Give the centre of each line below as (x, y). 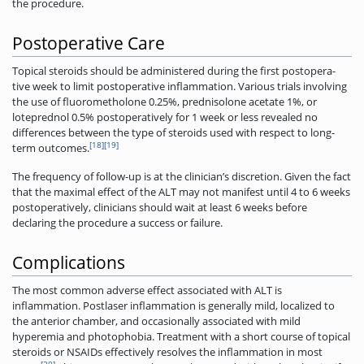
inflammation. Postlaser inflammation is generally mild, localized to (173, 306)
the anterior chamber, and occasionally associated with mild (156, 321)
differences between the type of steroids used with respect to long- (173, 133)
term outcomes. (51, 148)
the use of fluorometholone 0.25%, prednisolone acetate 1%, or (165, 102)
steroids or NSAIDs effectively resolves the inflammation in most (167, 352)
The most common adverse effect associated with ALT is (147, 290)
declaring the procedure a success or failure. (117, 223)
